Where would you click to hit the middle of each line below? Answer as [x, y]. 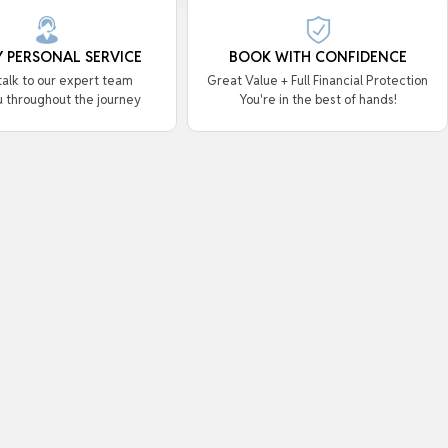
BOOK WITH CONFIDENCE [317, 57]
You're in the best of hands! [317, 100]
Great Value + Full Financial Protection [318, 81]
